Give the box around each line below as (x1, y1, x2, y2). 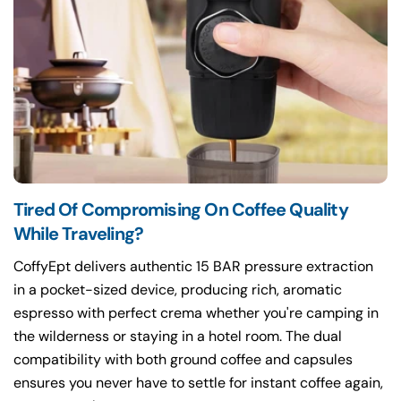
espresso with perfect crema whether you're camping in (13, 303, 379, 323)
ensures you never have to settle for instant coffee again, (13, 373, 383, 393)
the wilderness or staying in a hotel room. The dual (13, 327, 342, 346)
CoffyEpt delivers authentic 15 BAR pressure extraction (13, 257, 373, 277)
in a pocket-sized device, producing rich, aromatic (13, 280, 342, 300)
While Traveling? (13, 222, 144, 246)
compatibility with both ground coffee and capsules (13, 350, 353, 370)
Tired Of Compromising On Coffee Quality (13, 198, 348, 222)
